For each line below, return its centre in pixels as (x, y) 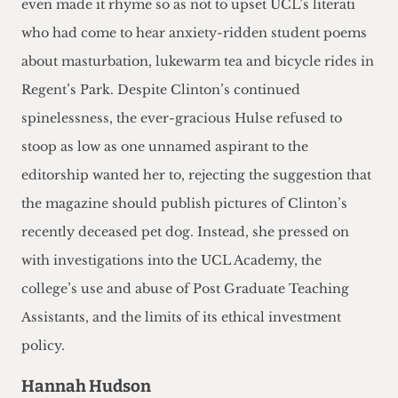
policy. (43, 346)
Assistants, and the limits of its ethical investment (181, 318)
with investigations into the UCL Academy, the (171, 261)
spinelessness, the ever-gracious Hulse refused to (182, 119)
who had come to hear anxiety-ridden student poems (194, 33)
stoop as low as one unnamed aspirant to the (165, 147)
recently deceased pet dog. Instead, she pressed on (185, 232)
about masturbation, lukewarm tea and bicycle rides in (198, 62)
